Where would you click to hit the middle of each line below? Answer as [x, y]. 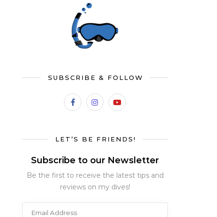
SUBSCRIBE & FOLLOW [95, 77]
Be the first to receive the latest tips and [95, 175]
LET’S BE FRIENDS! [95, 139]
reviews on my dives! [95, 187]
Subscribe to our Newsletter [95, 160]
